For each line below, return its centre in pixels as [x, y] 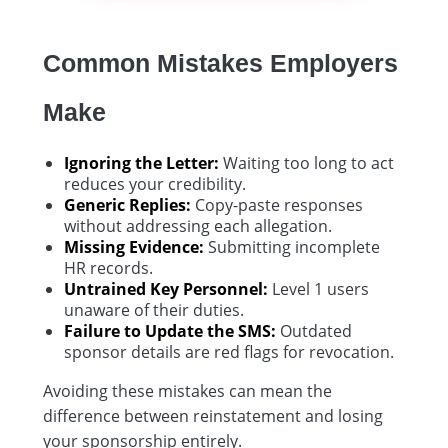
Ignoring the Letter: [141, 162]
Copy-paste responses [277, 204]
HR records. [108, 267]
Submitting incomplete [292, 246]
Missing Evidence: [134, 246]
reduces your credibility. [155, 183]
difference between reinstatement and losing [213, 415]
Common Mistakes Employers [220, 62]
